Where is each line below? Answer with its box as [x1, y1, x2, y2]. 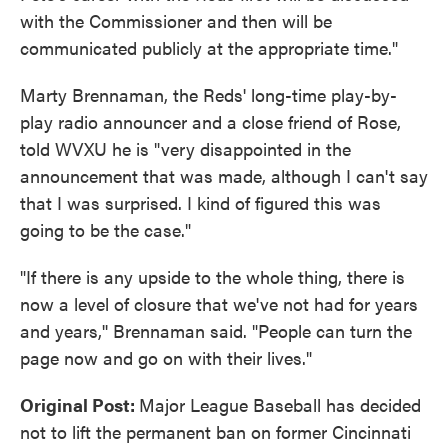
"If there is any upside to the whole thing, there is [20, 264, 405, 290]
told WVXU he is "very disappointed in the [20, 136, 351, 162]
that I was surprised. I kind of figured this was [20, 190, 381, 216]
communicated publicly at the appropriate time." [20, 35, 403, 61]
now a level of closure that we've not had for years [20, 291, 418, 317]
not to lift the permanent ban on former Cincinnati [20, 419, 411, 445]
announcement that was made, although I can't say [20, 163, 428, 189]
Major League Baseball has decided [139, 392, 421, 418]
